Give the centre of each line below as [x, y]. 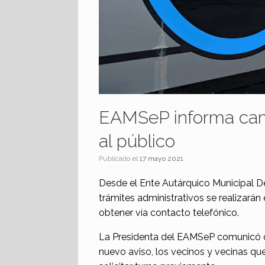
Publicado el [121, 158]
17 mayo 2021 [161, 158]
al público [137, 141]
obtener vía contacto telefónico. [169, 212]
